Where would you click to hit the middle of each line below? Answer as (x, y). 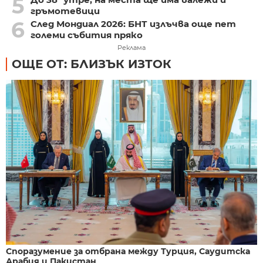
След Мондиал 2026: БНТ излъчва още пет (133, 23)
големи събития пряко (86, 35)
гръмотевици (65, 11)
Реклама (131, 47)
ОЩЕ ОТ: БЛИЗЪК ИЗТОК (92, 64)
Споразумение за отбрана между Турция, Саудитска (128, 252)
